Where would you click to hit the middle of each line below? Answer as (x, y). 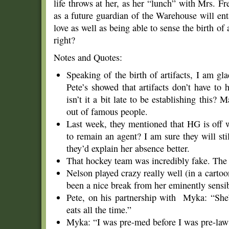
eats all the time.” (99, 210)
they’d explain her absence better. (128, 148)
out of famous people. (107, 111)
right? (64, 40)
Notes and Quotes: (88, 57)
